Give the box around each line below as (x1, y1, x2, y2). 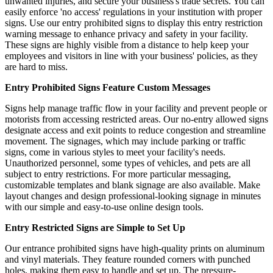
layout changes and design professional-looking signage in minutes (5, 191, 261, 202)
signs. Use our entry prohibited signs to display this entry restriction (5, 18, 263, 29)
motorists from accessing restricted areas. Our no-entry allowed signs (5, 114, 268, 125)
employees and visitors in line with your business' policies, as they (5, 51, 258, 62)
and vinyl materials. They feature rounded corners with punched (5, 254, 250, 265)
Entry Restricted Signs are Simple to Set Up (5, 222, 185, 233)
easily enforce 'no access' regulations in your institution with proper (5, 7, 262, 18)
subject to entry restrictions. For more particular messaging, (5, 169, 231, 180)
